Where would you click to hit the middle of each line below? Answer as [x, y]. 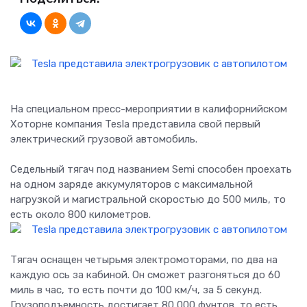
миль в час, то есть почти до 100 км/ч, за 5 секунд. [136, 290]
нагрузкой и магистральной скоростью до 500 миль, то [148, 200]
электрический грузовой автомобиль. [104, 139]
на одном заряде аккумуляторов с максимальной [132, 185]
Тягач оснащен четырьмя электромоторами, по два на [144, 260]
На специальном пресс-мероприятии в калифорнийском [149, 109]
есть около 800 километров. [81, 215]
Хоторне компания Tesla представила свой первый [135, 124]
